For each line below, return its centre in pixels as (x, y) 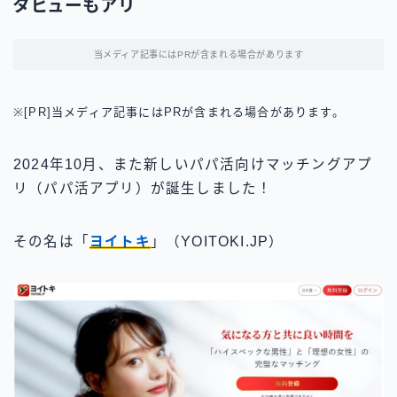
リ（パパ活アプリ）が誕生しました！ (143, 189)
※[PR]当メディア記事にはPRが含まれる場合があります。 (179, 113)
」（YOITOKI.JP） (217, 242)
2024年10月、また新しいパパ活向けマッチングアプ (193, 165)
